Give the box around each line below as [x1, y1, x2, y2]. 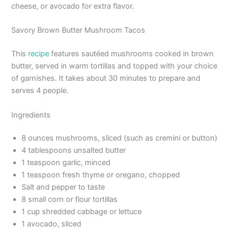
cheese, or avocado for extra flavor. [11, 2, 134, 11]
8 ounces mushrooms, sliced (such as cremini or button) [21, 133, 218, 143]
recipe [28, 49, 50, 59]
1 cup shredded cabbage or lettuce [21, 207, 142, 217]
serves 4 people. [11, 86, 69, 96]
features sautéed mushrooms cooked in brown [49, 49, 214, 59]
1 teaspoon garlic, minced [21, 158, 111, 168]
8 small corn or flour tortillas [21, 195, 118, 204]
